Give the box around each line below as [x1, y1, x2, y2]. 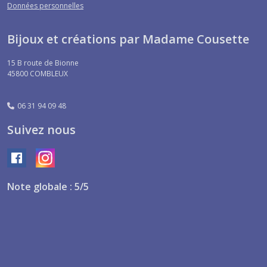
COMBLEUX [30, 68, 68, 79]
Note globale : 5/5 [7, 179, 89, 193]
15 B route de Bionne [7, 57, 79, 68]
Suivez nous [7, 121, 76, 138]
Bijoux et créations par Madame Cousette [7, 30, 249, 47]
